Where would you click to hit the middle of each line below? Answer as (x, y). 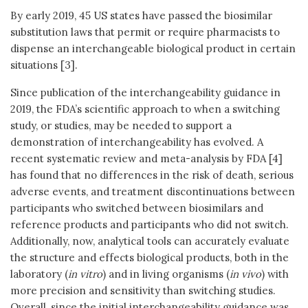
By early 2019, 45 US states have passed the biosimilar (141, 15)
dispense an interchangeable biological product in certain (153, 48)
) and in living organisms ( (166, 274)
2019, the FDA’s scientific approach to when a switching (145, 109)
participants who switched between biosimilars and (137, 208)
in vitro (85, 274)
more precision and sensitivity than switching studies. (143, 290)
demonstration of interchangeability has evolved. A (137, 142)
